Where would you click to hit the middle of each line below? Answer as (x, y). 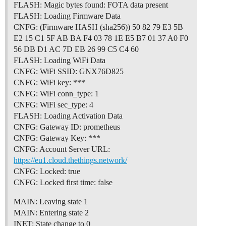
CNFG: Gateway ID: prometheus (67, 127)
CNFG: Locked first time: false (63, 183)
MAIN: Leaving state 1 (51, 202)
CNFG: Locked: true (47, 172)
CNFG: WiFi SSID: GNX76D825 (69, 72)
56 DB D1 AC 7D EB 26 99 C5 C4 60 (76, 49)
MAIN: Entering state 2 (51, 213)
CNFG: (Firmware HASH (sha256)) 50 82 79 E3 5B (98, 27)
